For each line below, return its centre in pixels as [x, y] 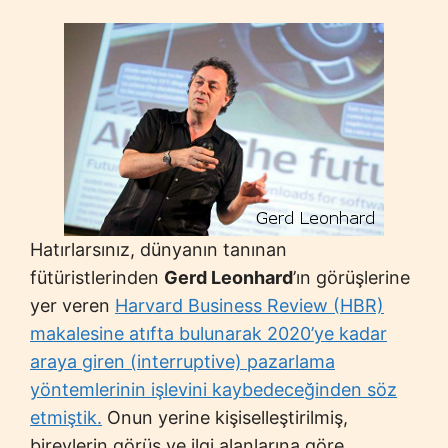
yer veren [72, 305]
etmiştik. [66, 417]
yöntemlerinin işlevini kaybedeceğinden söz [213, 389]
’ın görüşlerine [351, 277]
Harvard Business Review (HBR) [249, 305]
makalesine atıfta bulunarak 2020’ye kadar [208, 333]
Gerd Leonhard [228, 277]
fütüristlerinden [97, 277]
